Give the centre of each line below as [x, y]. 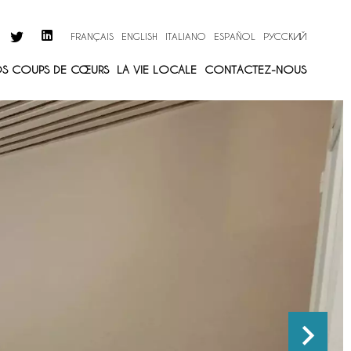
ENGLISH [139, 36]
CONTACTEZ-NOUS [255, 69]
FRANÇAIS [92, 36]
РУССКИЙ [285, 36]
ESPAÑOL [235, 36]
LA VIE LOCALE [157, 69]
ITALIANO [186, 36]
